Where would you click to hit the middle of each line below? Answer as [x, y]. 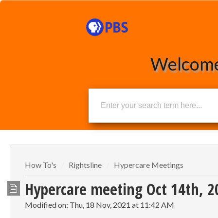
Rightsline [85, 164]
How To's [41, 164]
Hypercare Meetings [149, 164]
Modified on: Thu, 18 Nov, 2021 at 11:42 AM [100, 205]
